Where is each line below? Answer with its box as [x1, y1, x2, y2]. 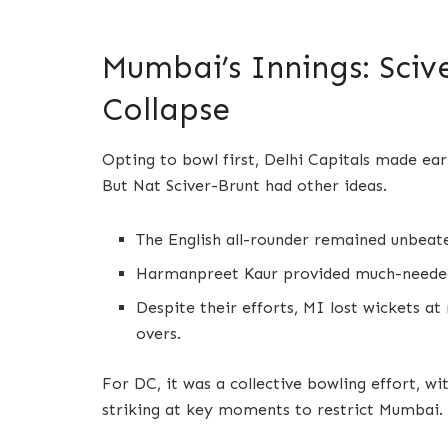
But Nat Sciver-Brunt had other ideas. [102, 176, 387, 196]
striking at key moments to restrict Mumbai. [102, 400, 443, 420]
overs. [136, 324, 182, 344]
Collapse [102, 91, 230, 129]
